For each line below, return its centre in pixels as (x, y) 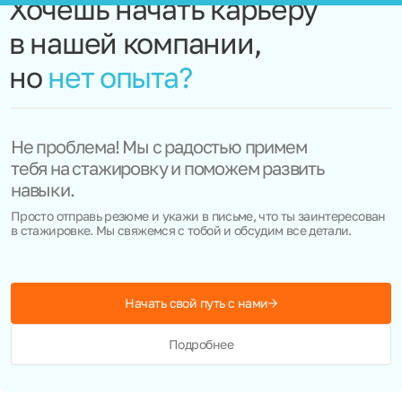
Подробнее (201, 345)
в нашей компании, (135, 43)
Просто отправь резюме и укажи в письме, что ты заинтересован (198, 215)
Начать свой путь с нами (197, 303)
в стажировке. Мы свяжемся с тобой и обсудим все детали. (181, 230)
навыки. (43, 189)
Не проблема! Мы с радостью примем (159, 146)
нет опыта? (120, 77)
